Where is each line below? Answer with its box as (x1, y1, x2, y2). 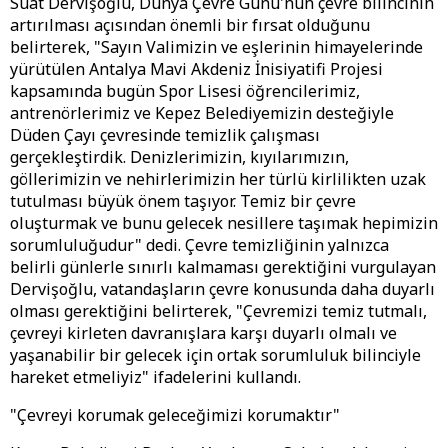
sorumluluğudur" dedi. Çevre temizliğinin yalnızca (10, 234, 389, 257)
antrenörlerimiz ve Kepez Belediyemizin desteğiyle (10, 102, 394, 125)
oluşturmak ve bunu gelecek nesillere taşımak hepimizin (10, 212, 438, 235)
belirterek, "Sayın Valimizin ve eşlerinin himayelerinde (10, 36, 423, 59)
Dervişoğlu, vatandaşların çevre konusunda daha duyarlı (10, 278, 435, 301)
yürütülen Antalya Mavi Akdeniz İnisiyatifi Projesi (10, 58, 383, 81)
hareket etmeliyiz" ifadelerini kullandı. (10, 366, 301, 389)
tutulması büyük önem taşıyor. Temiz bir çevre (10, 190, 356, 213)
